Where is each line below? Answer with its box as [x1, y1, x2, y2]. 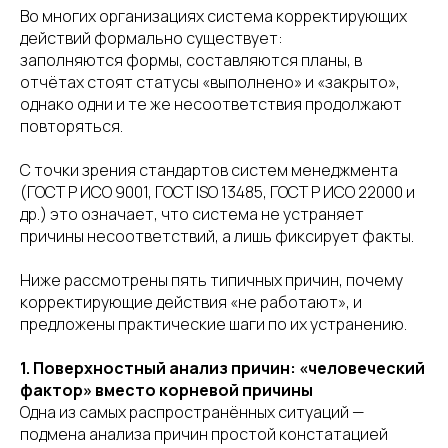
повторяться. [20, 115, 123, 137]
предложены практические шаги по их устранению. [20, 313, 407, 335]
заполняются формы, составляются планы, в [20, 49, 362, 71]
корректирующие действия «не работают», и [20, 291, 362, 313]
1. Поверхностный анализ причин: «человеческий [20, 357, 425, 379]
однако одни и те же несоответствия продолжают [20, 93, 402, 115]
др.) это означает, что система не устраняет [20, 203, 364, 225]
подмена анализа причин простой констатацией [20, 423, 388, 445]
